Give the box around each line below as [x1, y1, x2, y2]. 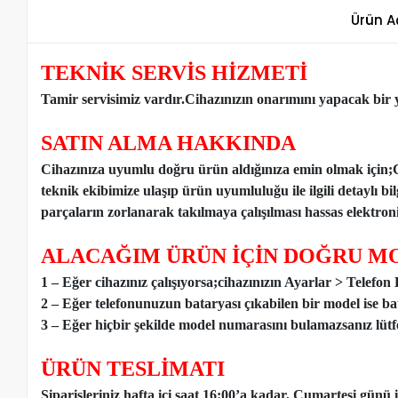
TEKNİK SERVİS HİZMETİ [41, 60, 308, 84]
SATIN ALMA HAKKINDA [41, 131, 297, 155]
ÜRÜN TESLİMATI [41, 356, 226, 380]
